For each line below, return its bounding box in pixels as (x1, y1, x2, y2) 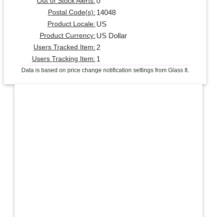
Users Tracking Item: (31, 55, 95, 62)
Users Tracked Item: (33, 43, 95, 51)
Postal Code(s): (47, 8, 95, 16)
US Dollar (96, 31, 127, 40)
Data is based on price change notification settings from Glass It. (21, 66, 189, 74)
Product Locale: (47, 20, 95, 28)
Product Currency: (39, 31, 95, 39)
